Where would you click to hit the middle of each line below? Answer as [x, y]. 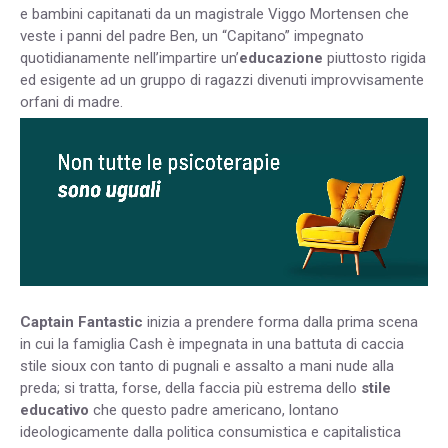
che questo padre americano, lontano [214, 409]
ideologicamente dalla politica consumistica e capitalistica [210, 431]
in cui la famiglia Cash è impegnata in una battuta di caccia [212, 343]
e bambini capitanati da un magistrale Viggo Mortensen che [214, 13]
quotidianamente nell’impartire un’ [129, 57]
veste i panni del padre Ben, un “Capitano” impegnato [192, 35]
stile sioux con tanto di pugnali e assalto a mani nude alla [207, 365]
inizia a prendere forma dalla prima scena [280, 321]
